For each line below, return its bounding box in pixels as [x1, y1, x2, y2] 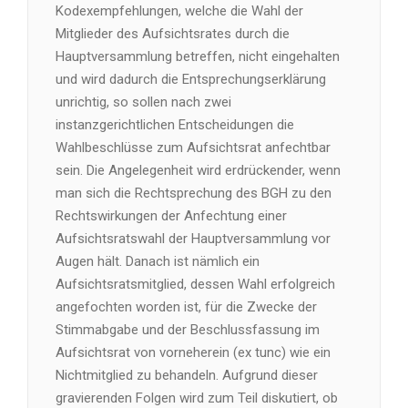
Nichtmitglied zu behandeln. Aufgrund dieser [56, 367, 318, 383]
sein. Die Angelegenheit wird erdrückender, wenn [56, 162, 341, 178]
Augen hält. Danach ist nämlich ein [56, 253, 260, 270]
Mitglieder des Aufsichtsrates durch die [56, 25, 290, 42]
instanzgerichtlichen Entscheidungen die [56, 117, 294, 133]
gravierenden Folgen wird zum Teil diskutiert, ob [56, 390, 338, 406]
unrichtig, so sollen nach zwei [56, 94, 231, 110]
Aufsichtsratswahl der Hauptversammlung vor [56, 230, 331, 247]
